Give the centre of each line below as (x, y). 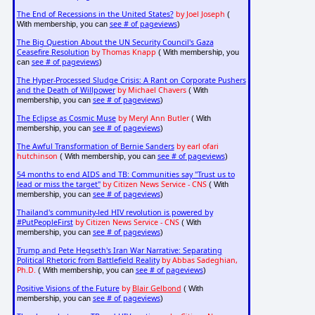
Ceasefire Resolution (53, 52)
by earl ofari (197, 147)
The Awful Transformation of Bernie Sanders (95, 147)
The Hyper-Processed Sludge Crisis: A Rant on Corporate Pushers (131, 81)
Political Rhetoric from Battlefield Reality (88, 261)
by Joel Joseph (200, 14)
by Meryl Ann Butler (153, 118)
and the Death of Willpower (66, 90)
